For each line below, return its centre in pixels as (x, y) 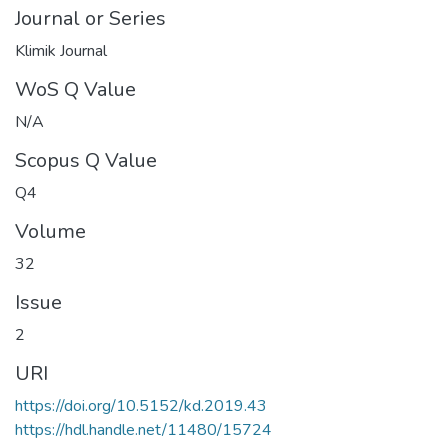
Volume (50, 231)
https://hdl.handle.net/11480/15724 (143, 429)
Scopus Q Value (86, 160)
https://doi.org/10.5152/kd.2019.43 (141, 405)
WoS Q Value (75, 89)
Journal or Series (90, 18)
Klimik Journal (61, 50)
